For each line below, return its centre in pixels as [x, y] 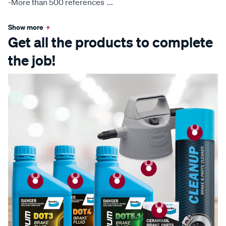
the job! [32, 61]
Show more [26, 27]
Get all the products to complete [110, 42]
